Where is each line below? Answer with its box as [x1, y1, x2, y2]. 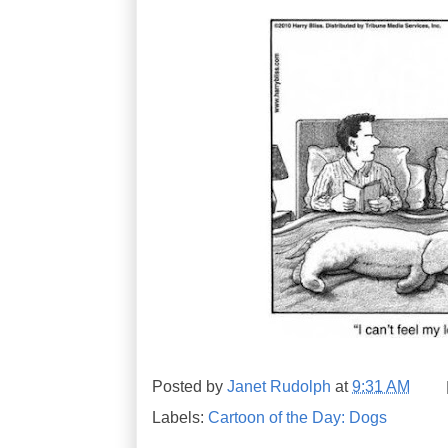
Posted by [152, 376, 227, 395]
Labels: [152, 407, 208, 426]
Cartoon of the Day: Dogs [208, 407, 387, 426]
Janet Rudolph [227, 376, 331, 395]
